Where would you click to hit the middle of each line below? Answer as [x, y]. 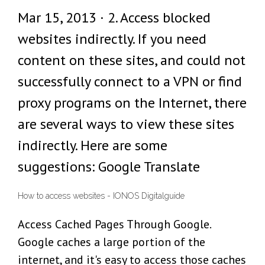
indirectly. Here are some [93, 145]
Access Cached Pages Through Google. [114, 224]
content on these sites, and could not [132, 60]
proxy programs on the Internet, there [132, 103]
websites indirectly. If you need [112, 39]
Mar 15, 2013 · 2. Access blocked [114, 17]
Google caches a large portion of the [112, 242]
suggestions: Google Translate [109, 167]
